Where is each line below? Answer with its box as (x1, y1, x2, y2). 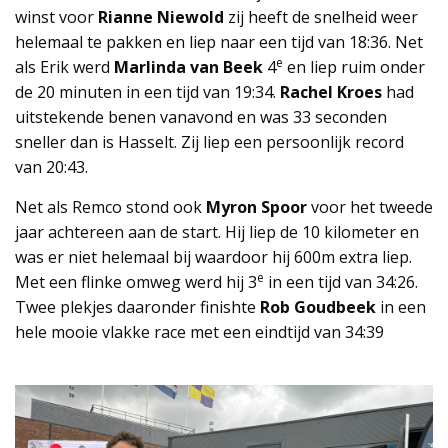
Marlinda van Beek (114, 56, 263, 79)
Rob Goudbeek (260, 296, 380, 319)
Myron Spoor (206, 196, 307, 219)
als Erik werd (15, 56, 114, 79)
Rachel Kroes (280, 81, 382, 104)
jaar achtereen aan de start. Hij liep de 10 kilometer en (15, 221, 419, 244)
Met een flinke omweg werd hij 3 (15, 271, 257, 294)
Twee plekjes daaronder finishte (15, 296, 260, 319)
